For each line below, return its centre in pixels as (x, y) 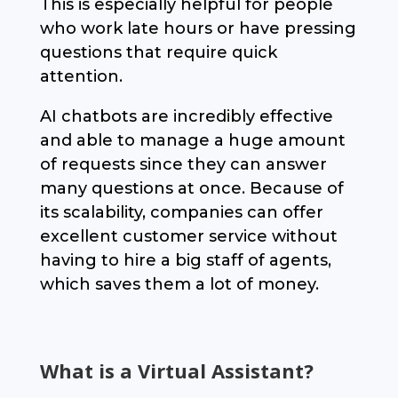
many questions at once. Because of (191, 189)
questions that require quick (158, 53)
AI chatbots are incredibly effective (186, 117)
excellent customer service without (188, 237)
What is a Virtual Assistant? (176, 371)
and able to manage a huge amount (192, 141)
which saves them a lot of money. (179, 285)
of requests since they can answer (183, 165)
